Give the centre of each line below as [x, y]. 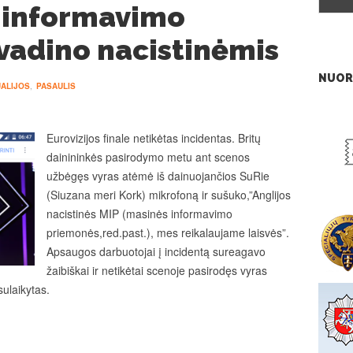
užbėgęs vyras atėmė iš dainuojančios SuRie [158, 176]
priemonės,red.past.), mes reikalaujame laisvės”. [168, 232]
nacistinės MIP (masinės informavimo [139, 214]
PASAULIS [56, 86]
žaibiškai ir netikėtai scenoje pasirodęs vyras [157, 270]
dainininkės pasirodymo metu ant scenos [148, 157]
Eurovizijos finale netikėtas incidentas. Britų [154, 138]
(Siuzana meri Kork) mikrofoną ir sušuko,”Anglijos [169, 195]
